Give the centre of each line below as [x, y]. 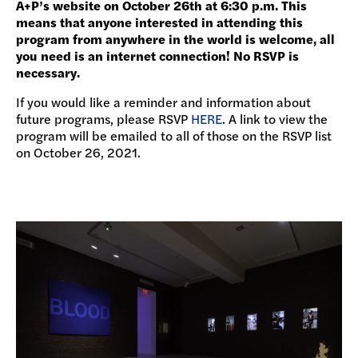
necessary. [48, 72]
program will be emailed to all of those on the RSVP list [174, 135]
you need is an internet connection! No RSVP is [157, 55]
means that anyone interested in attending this [159, 22]
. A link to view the [275, 118]
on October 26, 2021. [78, 152]
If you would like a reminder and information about [163, 101]
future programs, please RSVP [103, 118]
